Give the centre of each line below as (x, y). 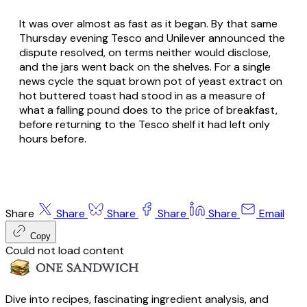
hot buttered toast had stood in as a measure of (142, 95)
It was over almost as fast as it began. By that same (148, 23)
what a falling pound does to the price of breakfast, (148, 110)
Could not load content (65, 250)
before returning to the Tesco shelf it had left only (145, 124)
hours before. (53, 138)
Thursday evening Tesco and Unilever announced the (152, 38)
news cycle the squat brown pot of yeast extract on (151, 81)
